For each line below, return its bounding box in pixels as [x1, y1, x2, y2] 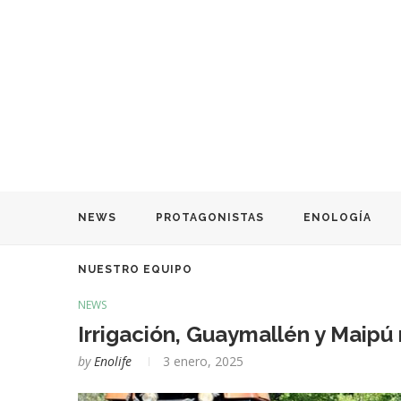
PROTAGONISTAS [156, 210, 264, 224]
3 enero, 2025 [163, 352, 243, 370]
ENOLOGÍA [303, 210, 371, 224]
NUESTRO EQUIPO [78, 262, 192, 276]
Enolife [94, 352, 132, 370]
